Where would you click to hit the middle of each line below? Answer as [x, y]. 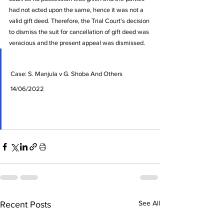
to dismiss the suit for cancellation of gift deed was [80, 32]
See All [149, 203]
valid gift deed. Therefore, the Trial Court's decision [80, 21]
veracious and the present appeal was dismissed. [78, 43]
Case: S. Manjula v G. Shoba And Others [67, 74]
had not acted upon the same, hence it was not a [77, 10]
